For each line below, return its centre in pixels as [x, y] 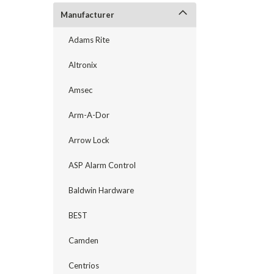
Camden [83, 240]
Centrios [84, 265]
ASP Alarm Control [102, 165]
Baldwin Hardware [101, 190]
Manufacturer [87, 15]
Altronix [83, 65]
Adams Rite [89, 40]
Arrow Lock [89, 140]
